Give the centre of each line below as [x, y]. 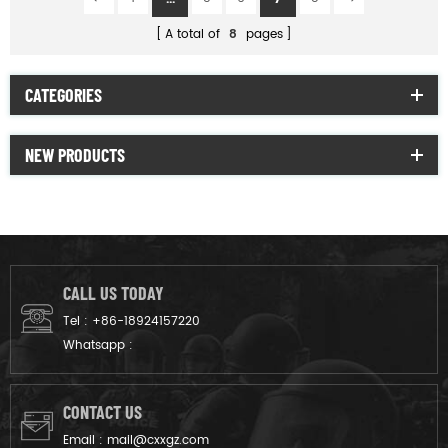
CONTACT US [102, 411]
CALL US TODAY [113, 292]
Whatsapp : [98, 345]
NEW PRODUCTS [75, 154]
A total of [194, 34]
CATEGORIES [63, 94]
